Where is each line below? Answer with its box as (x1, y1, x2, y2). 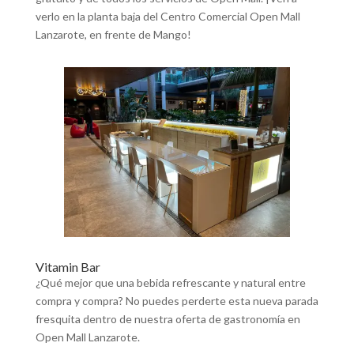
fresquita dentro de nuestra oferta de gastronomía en (35, 312, 300, 326)
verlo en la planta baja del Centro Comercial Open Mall (35, 9, 300, 24)
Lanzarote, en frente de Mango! (35, 28, 191, 42)
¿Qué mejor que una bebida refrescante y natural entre (35, 276, 306, 290)
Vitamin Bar (35, 259, 100, 275)
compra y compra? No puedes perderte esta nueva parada (35, 294, 318, 308)
